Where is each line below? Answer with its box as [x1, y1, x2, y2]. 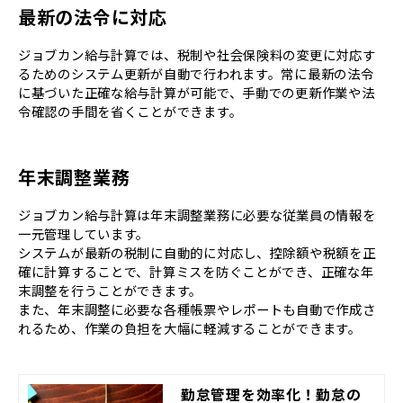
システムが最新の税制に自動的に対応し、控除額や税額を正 [18, 243, 376, 263]
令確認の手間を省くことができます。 [18, 102, 243, 121]
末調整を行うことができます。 [18, 281, 203, 300]
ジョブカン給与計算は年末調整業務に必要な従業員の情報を [18, 205, 376, 225]
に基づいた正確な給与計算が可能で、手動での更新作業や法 [18, 83, 375, 103]
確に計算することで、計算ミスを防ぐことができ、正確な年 [18, 262, 374, 282]
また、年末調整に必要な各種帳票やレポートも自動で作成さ [18, 300, 376, 319]
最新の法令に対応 [18, 3, 167, 30]
